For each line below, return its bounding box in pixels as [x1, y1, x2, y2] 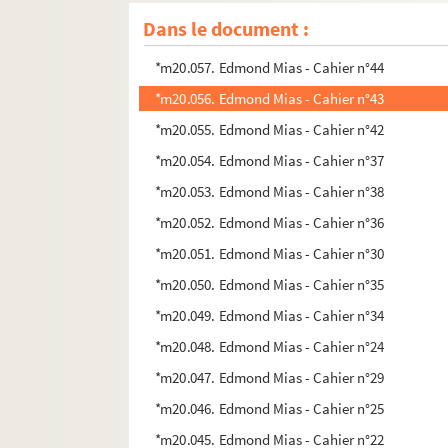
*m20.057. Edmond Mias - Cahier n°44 [154, 58, 385, 78]
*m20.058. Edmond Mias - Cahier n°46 [154, 27, 385, 47]
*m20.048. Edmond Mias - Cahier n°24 [154, 337, 385, 357]
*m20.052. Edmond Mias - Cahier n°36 [154, 213, 385, 233]
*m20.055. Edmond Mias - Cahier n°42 [154, 120, 385, 140]
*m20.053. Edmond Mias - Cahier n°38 [154, 182, 385, 202]
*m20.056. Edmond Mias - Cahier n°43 [154, 89, 385, 109]
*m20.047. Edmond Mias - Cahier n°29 [154, 368, 385, 388]
